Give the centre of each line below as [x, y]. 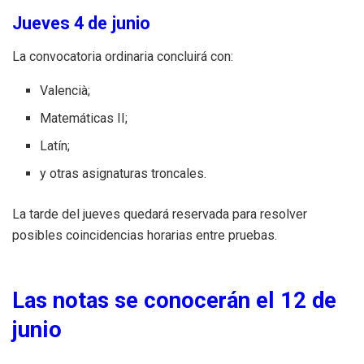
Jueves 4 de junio [81, 24]
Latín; [55, 146]
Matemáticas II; [84, 119]
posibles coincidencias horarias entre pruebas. [145, 236]
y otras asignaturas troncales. [123, 174]
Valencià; [65, 91]
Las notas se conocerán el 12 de [174, 301]
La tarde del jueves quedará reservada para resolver [160, 214]
